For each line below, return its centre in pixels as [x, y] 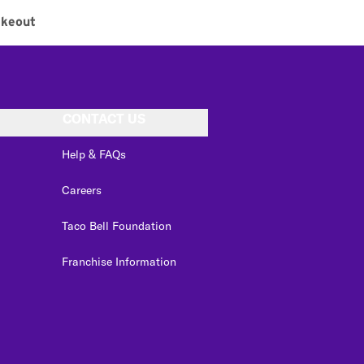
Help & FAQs [94, 154]
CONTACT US [104, 118]
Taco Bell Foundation [117, 225]
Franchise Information [119, 261]
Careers [82, 190]
